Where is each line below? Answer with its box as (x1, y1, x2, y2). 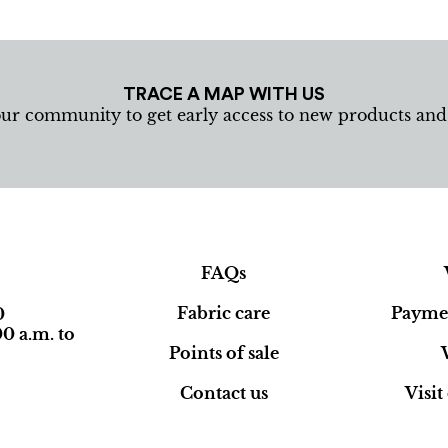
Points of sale (168, 342, 279, 363)
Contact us (179, 382, 268, 403)
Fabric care (177, 302, 271, 323)
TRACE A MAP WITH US (122, 84, 325, 103)
